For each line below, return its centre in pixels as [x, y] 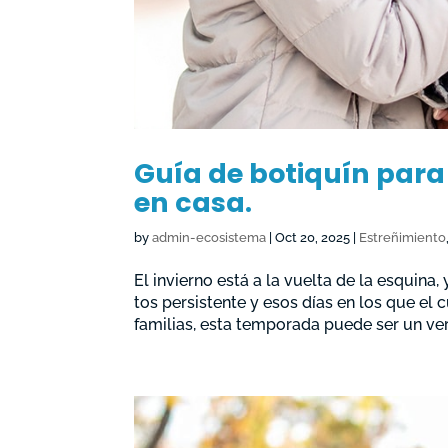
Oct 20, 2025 [313, 237]
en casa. [193, 202]
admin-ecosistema [209, 237]
